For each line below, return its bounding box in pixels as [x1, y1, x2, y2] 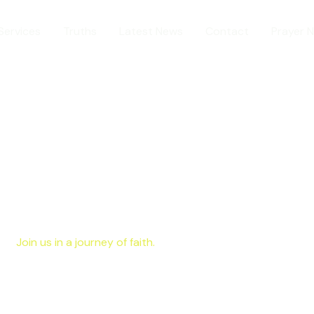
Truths [63, 24, 97, 39]
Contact [205, 24, 249, 39]
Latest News [119, 24, 183, 39]
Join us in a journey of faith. [16, 235, 155, 250]
